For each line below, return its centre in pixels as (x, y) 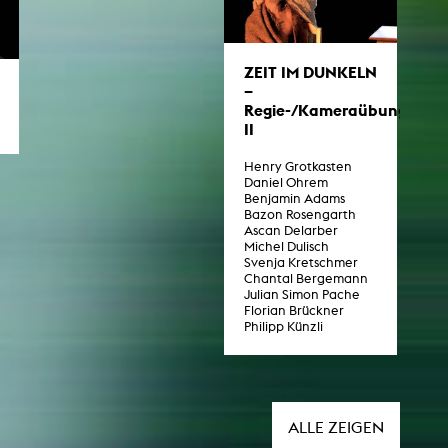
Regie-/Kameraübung (325, 109)
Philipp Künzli (283, 326)
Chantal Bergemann (306, 278)
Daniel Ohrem (286, 182)
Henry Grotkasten (298, 166)
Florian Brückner (294, 310)
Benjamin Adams (294, 198)
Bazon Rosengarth (300, 214)
